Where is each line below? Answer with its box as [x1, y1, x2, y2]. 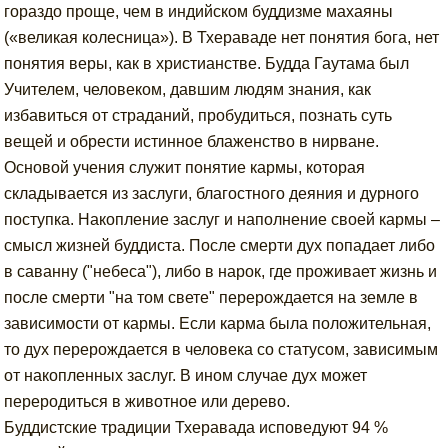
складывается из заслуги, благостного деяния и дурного [4, 185, 420, 202]
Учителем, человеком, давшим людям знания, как [4, 81, 372, 98]
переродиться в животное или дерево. [4, 393, 291, 410]
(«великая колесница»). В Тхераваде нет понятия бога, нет [4, 29, 440, 46]
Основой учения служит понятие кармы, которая [4, 159, 366, 176]
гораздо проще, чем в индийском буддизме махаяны [4, 3, 394, 20]
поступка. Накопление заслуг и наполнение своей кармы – [4, 211, 441, 228]
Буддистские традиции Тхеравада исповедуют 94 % [4, 419, 389, 436]
